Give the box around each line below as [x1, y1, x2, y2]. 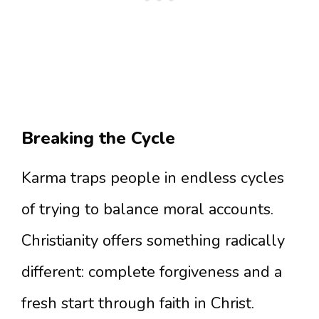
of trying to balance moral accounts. [21, 199, 273, 220]
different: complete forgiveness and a [21, 261, 282, 283]
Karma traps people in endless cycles [21, 167, 284, 189]
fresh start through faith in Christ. [21, 293, 254, 314]
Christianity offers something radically [21, 230, 285, 251]
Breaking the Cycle [21, 127, 175, 150]
